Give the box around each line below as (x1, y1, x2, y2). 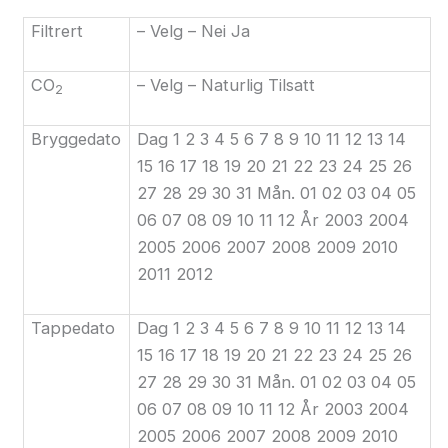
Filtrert (30, 20, 83, 41)
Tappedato (30, 317, 115, 338)
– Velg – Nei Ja (136, 20, 250, 41)
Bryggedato (30, 128, 121, 149)
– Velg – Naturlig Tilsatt (136, 74, 315, 95)
